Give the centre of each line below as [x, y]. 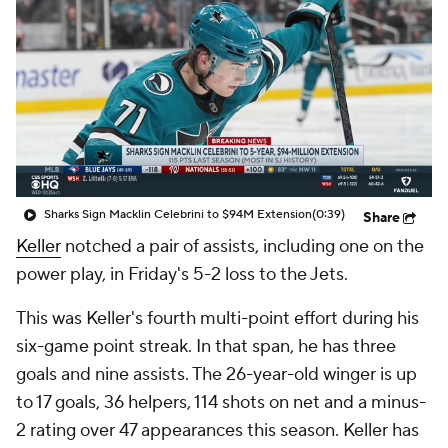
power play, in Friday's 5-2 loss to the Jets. [182, 274]
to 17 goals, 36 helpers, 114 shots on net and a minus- [221, 402]
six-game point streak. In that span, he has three [206, 346]
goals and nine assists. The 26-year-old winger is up [216, 374]
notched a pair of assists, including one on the [242, 246]
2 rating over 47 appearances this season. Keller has [217, 430]
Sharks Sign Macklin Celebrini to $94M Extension [178, 214]
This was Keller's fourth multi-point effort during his [217, 318]
